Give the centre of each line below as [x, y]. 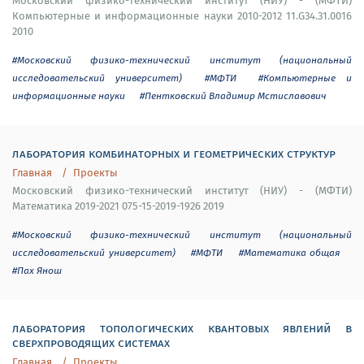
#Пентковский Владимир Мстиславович [233, 95]
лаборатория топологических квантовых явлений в [182, 327]
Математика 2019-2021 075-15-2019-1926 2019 [118, 206]
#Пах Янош [37, 270]
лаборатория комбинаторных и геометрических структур [174, 153]
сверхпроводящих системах [91, 342]
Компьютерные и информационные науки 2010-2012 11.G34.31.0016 [182, 16]
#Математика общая [289, 252]
